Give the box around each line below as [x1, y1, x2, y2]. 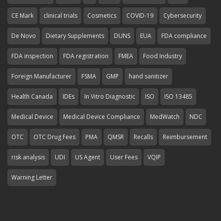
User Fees [110, 153, 138, 161]
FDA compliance [161, 32, 207, 40]
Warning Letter [11, 173, 52, 182]
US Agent [75, 153, 100, 161]
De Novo [11, 32, 36, 40]
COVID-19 [126, 11, 153, 20]
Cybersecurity [163, 11, 202, 20]
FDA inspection [11, 52, 53, 60]
